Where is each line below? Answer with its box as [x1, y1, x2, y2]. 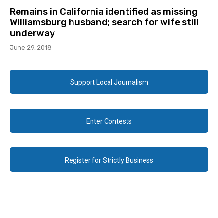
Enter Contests [86, 117, 132, 126]
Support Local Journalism [70, 78, 148, 87]
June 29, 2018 [10, 44, 52, 52]
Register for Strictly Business [65, 156, 153, 164]
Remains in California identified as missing [10, 6, 198, 18]
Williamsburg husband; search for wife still [10, 17, 199, 28]
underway [10, 27, 55, 39]
